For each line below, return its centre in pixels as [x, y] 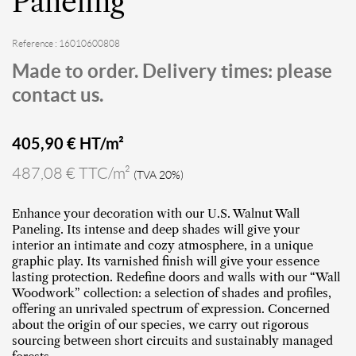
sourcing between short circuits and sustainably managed [172, 340]
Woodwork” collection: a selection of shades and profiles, [172, 292]
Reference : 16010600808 [66, 43]
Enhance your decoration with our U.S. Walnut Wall [156, 213]
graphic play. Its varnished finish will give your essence [166, 261]
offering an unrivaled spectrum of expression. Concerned [171, 308]
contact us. [58, 95]
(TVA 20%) [159, 174]
